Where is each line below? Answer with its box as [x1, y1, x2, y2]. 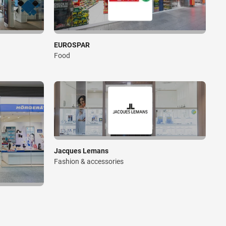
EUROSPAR [54, 41, 90, 49]
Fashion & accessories [54, 157, 124, 165]
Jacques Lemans [54, 146, 108, 155]
